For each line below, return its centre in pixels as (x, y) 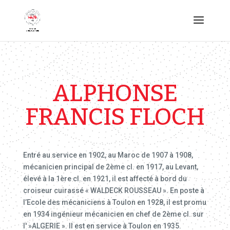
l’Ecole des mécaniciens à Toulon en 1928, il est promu (114, 202)
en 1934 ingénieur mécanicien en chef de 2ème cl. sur (113, 214)
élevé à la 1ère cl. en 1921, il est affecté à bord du (105, 179)
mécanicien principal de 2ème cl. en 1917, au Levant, (110, 167)
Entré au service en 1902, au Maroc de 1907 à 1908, (108, 155)
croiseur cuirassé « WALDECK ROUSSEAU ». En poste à (113, 190)
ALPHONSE (115, 93)
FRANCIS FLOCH (115, 117)
